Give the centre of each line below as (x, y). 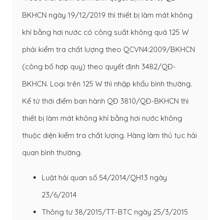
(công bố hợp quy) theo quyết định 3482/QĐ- (99, 66)
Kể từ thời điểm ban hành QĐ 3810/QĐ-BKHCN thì (105, 101)
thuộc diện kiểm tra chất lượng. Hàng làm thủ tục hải (110, 135)
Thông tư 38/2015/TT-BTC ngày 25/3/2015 (115, 212)
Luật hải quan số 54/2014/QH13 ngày (104, 177)
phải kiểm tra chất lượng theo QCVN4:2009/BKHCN (109, 49)
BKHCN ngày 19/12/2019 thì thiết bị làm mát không (107, 15)
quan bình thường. (52, 152)
